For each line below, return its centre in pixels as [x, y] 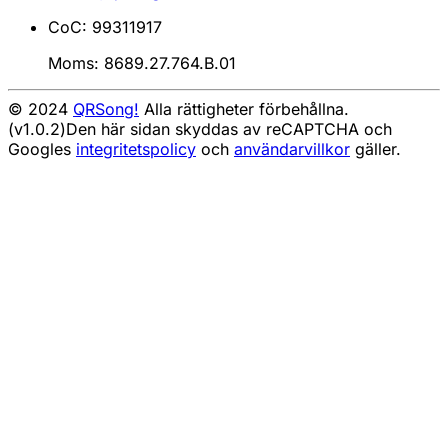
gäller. [375, 149]
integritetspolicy [136, 149]
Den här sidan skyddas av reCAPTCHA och [229, 129]
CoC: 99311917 [105, 27]
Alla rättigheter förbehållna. [244, 109]
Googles [42, 149]
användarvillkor [292, 149]
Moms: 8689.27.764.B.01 [142, 63]
